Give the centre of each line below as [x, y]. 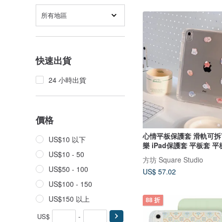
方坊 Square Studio [173, 159]
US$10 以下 [67, 139]
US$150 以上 [69, 199]
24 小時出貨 [67, 80]
